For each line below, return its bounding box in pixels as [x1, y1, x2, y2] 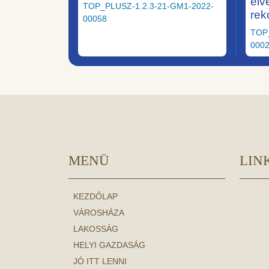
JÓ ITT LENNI [73, 256, 127, 267]
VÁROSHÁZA [73, 208, 124, 218]
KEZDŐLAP [73, 192, 118, 202]
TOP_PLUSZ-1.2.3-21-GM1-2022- [83, 1, 214, 11]
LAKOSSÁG [73, 224, 118, 234]
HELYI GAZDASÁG [73, 240, 145, 250]
